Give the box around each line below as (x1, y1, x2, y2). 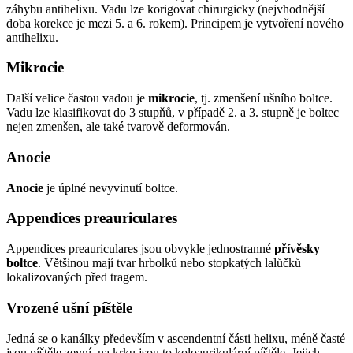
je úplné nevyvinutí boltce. (43, 180, 178, 195)
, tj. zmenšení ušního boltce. (195, 91, 333, 106)
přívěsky (274, 242, 320, 256)
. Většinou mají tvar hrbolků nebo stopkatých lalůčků (38, 256, 301, 270)
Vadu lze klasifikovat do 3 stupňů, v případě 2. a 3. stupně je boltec (6, 106, 339, 120)
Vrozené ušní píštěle (6, 299, 132, 316)
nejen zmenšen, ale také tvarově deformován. (6, 120, 230, 134)
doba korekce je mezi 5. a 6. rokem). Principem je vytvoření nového (6, 16, 344, 30)
